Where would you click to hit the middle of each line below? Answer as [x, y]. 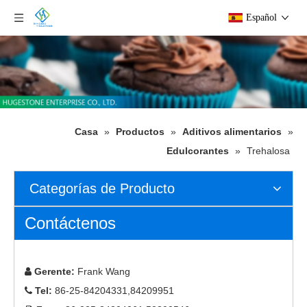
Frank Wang [102, 272]
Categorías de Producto [102, 189]
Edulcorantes [198, 151]
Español [261, 17]
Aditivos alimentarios [232, 132]
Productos [140, 132]
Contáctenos [70, 223]
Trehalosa [268, 151]
